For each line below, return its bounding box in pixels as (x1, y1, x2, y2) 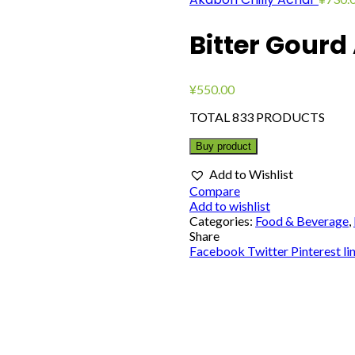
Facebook (189, 242, 245, 258)
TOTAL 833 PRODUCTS (189, 109, 325, 124)
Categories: (189, 212, 255, 228)
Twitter (247, 242, 288, 258)
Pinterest (291, 242, 341, 258)
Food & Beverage (255, 212, 349, 228)
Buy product (196, 139, 251, 152)
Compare (189, 182, 240, 198)
